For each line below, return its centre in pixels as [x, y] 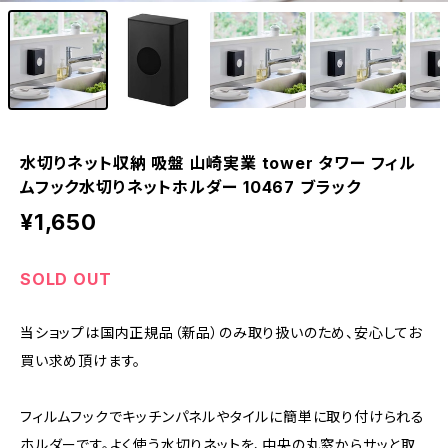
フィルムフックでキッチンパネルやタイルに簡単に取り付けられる [222, 417]
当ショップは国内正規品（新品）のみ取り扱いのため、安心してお [221, 333]
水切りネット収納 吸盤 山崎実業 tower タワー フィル [218, 163]
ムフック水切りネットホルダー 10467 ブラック [191, 187]
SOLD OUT [66, 279]
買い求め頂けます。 [81, 361]
